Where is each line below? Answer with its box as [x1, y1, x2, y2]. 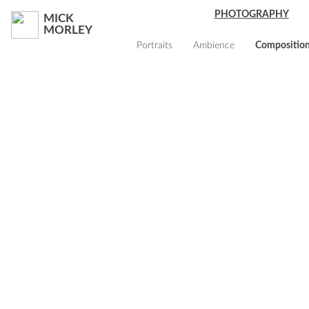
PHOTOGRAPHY [214, 10, 289, 19]
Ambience [192, 41, 235, 50]
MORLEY [43, 24, 92, 36]
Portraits [136, 41, 172, 50]
